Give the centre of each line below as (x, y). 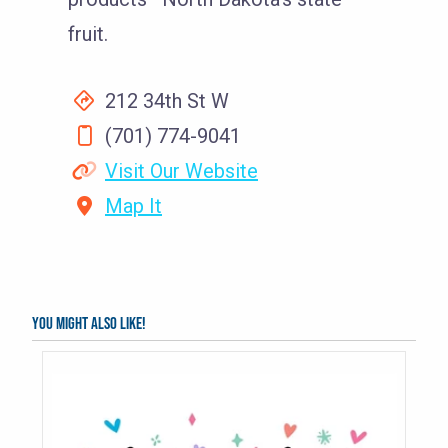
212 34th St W (164, 100)
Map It (133, 205)
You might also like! (89, 323)
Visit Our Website (181, 170)
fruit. (88, 33)
